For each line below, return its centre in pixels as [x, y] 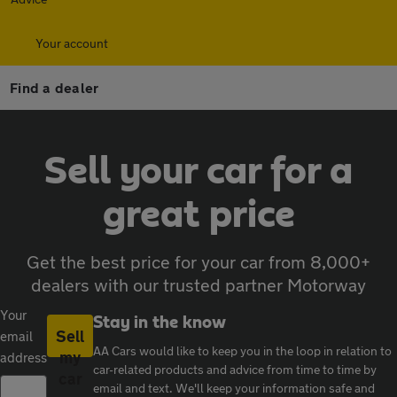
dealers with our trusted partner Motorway [198, 285]
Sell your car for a [198, 171]
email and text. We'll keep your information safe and [234, 388]
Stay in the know [160, 323]
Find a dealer [54, 87]
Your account [72, 43]
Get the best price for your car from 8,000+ [198, 262]
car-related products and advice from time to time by [235, 369]
